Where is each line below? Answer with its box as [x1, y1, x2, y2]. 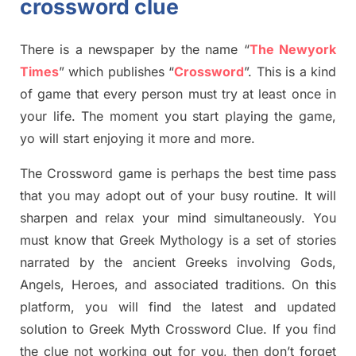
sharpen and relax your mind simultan [20, 210, 264, 226]
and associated [125, 277, 219, 293]
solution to [20, 321, 90, 338]
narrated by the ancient [20, 254, 185, 271]
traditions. [225, 277, 292, 293]
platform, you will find [20, 299, 183, 315]
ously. [270, 210, 314, 226]
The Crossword [20, 165, 118, 182]
